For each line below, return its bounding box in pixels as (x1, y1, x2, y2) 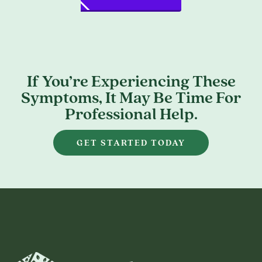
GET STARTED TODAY (77, 137, 185, 149)
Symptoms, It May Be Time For (21, 86, 241, 109)
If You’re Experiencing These (26, 70, 236, 92)
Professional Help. (64, 102, 198, 125)
